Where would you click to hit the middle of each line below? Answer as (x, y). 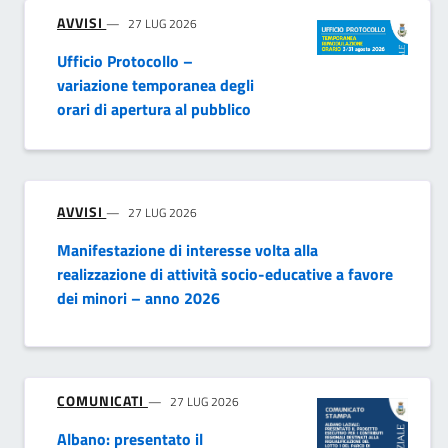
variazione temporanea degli (155, 85)
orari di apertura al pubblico (154, 109)
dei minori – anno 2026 (138, 298)
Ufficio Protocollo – (125, 61)
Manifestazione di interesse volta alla (187, 250)
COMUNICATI (102, 401)
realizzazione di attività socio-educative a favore (225, 274)
